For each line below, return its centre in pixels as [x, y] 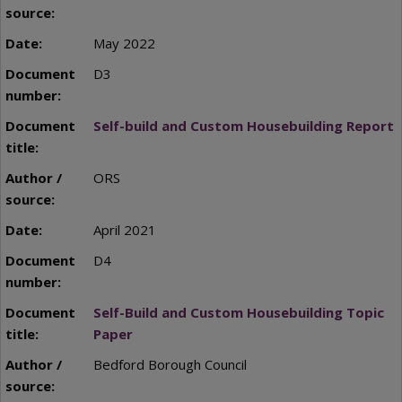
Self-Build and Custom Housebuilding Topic [238, 313]
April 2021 [124, 230]
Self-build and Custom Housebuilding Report [243, 126]
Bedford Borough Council [170, 365]
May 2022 [124, 43]
